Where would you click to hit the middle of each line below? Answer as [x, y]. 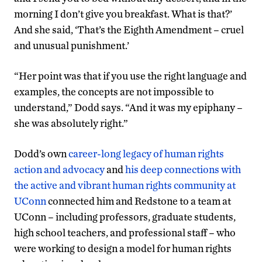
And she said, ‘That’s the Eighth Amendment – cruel [129, 29]
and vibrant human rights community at [147, 185]
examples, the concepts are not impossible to [114, 91]
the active [36, 185]
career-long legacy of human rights [146, 153]
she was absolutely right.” [71, 123]
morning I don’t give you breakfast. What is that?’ [123, 13]
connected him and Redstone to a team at [139, 201]
